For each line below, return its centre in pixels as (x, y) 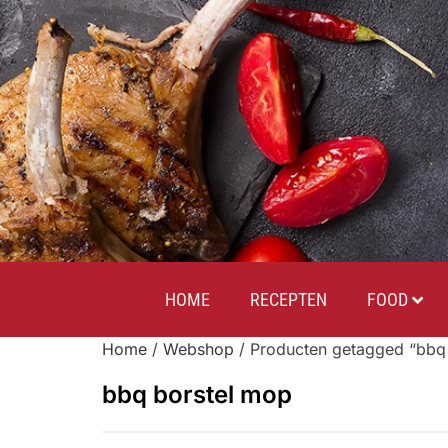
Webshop (198, 349)
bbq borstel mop (197, 394)
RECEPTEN (288, 299)
